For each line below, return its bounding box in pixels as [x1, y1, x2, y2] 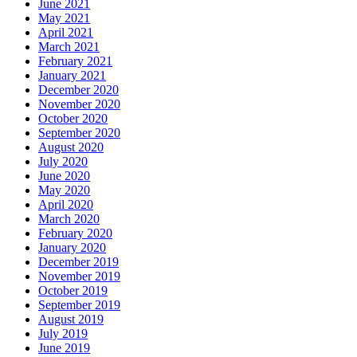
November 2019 [38, 269, 120, 284]
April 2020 [38, 198, 93, 212]
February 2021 [38, 54, 112, 69]
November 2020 [38, 97, 120, 112]
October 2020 [38, 112, 108, 126]
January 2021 [38, 69, 106, 83]
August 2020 [38, 140, 104, 155]
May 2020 [38, 183, 90, 198]
